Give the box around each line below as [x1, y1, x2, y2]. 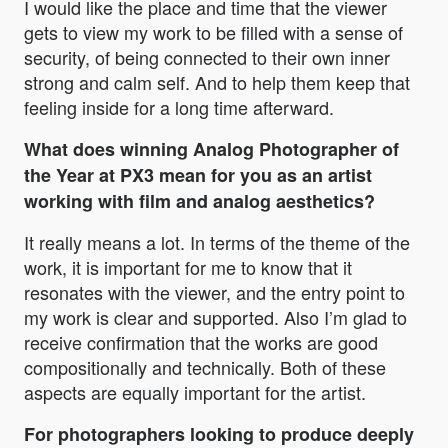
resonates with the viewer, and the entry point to [24, 279, 405, 306]
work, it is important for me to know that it [24, 254, 352, 281]
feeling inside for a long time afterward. [24, 94, 334, 121]
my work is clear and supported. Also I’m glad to [24, 304, 407, 331]
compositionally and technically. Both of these [24, 354, 386, 381]
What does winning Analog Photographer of [24, 136, 399, 163]
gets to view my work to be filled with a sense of [24, 19, 403, 46]
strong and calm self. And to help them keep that [24, 69, 410, 96]
